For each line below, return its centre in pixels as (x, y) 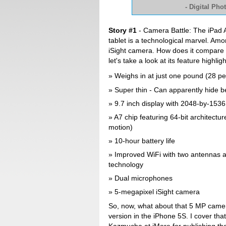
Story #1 (124, 30)
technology (126, 165)
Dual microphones (144, 178)
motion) (121, 127)
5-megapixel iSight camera (157, 192)
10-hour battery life (145, 140)
